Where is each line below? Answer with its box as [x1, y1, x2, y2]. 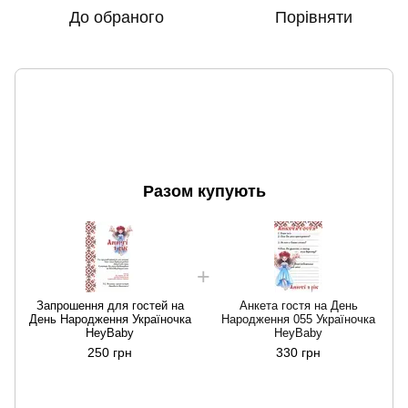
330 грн [276, 345, 321, 361]
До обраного [69, 7, 164, 26]
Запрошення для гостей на [36, 299, 184, 313]
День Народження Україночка [28, 312, 191, 327]
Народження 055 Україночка [221, 312, 375, 327]
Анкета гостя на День [239, 299, 358, 313]
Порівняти [274, 7, 352, 26]
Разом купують [142, 182, 266, 201]
